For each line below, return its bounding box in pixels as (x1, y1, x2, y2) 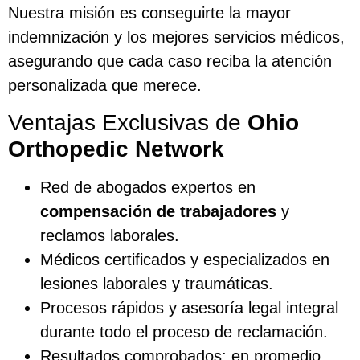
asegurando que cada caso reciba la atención (8, 52, 332, 71)
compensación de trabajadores (40, 202, 276, 220)
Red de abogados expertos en (40, 178, 256, 196)
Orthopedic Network (8, 136, 224, 162)
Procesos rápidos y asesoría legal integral (40, 298, 338, 317)
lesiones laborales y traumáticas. (40, 274, 273, 292)
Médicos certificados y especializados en (40, 250, 329, 268)
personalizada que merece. (8, 76, 202, 95)
